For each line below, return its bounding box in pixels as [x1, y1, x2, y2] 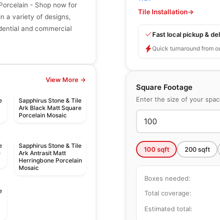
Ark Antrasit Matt [18, 149, 66, 157]
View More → [46, 76, 86, 84]
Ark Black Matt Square [18, 104, 82, 112]
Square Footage [136, 82, 192, 92]
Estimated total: [144, 205, 192, 213]
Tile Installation [138, 8, 188, 16]
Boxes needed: [144, 174, 191, 182]
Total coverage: [144, 189, 192, 197]
